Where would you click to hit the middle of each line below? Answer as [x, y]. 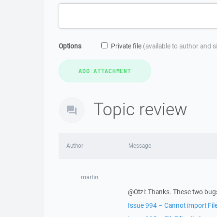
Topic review [140, 109]
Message [139, 146]
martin [89, 177]
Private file [127, 46]
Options [70, 46]
